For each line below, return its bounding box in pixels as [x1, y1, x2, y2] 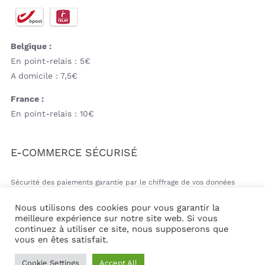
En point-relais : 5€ [10, 56, 91, 66]
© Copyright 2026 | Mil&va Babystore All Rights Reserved [18, 248, 247, 258]
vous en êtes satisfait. [15, 234, 108, 245]
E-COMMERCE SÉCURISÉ [10, 146, 137, 159]
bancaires [10, 190, 44, 199]
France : [10, 94, 44, 104]
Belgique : [10, 41, 51, 51]
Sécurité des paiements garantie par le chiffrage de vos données [10, 178, 235, 187]
